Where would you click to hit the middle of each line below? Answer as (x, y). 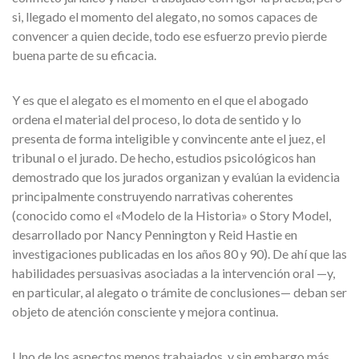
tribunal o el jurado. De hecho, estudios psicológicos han (164, 157)
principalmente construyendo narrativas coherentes (153, 196)
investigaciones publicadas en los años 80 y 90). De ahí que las (179, 254)
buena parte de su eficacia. (84, 55)
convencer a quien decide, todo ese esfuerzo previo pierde (169, 36)
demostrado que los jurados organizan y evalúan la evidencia (176, 177)
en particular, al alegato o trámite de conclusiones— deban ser (179, 292)
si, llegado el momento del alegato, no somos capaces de (165, 16)
